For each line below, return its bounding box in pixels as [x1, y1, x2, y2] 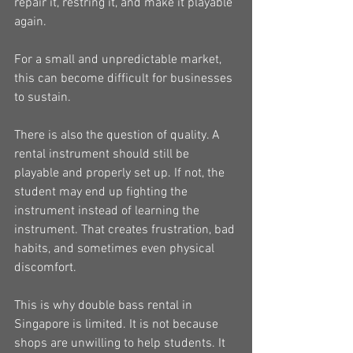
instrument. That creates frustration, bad [14, 222, 238, 238]
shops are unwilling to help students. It [14, 336, 229, 351]
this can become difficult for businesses [14, 71, 236, 87]
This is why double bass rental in [14, 298, 195, 314]
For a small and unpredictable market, [14, 52, 225, 68]
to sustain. [14, 90, 71, 106]
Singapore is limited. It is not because [14, 317, 221, 333]
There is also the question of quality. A [14, 128, 223, 143]
